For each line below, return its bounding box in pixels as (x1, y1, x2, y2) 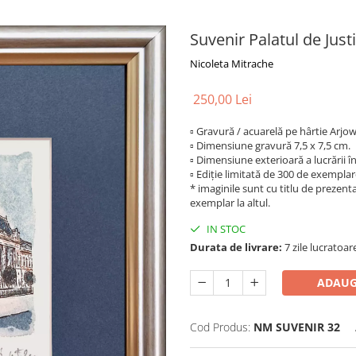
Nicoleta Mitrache (190, 56, 273, 71)
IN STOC (204, 222, 246, 236)
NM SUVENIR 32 (253, 319, 340, 335)
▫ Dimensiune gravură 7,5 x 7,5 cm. (190, 138, 350, 153)
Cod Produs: (190, 319, 250, 335)
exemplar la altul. (190, 195, 270, 210)
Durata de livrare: (190, 240, 282, 254)
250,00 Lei (193, 91, 252, 108)
